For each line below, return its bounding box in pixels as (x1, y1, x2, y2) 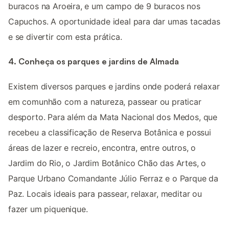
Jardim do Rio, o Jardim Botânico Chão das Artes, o (8, 157, 207, 168)
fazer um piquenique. (8, 203, 88, 214)
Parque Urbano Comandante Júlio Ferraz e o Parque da (8, 173, 219, 184)
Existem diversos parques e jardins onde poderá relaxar (8, 81, 220, 91)
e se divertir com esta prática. (8, 31, 122, 42)
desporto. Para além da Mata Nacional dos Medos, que (8, 111, 218, 122)
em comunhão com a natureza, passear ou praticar (8, 96, 201, 107)
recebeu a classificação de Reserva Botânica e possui (8, 127, 211, 138)
